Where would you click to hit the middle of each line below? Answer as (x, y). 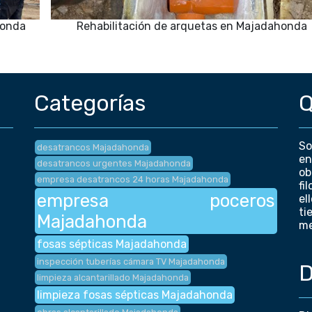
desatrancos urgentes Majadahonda (114, 164)
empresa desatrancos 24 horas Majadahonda (132, 179)
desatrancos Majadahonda (93, 148)
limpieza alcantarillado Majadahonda (112, 277)
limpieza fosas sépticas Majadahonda (134, 295)
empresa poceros (156, 200)
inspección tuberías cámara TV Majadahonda (131, 261)
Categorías (90, 103)
